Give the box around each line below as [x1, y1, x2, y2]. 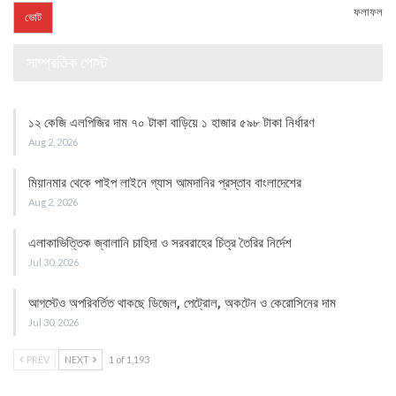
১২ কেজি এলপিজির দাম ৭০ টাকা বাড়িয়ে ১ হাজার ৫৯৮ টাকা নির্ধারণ [28, 115, 315, 132]
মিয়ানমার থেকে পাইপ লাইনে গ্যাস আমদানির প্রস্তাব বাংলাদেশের [28, 175, 305, 192]
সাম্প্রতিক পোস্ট [27, 52, 108, 72]
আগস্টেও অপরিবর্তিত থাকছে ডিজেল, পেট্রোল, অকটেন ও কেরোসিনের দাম [28, 295, 336, 312]
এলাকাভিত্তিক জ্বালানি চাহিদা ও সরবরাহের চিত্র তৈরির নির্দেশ [28, 235, 295, 252]
